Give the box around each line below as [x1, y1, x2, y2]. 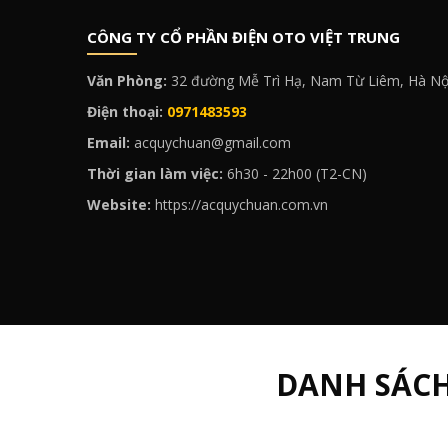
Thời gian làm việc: [87, 163, 227, 183]
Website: [87, 194, 155, 214]
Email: [87, 132, 134, 152]
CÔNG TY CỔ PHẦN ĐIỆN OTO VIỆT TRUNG [87, 26, 400, 47]
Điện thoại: [87, 101, 167, 121]
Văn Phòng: [87, 70, 171, 90]
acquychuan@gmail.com [134, 132, 291, 152]
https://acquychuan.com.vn [155, 194, 328, 214]
